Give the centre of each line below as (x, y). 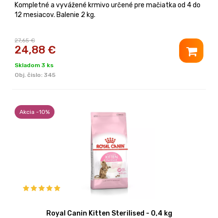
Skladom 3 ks (34, 65)
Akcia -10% (35, 112)
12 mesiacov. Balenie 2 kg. (55, 15)
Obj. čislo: (29, 75)
